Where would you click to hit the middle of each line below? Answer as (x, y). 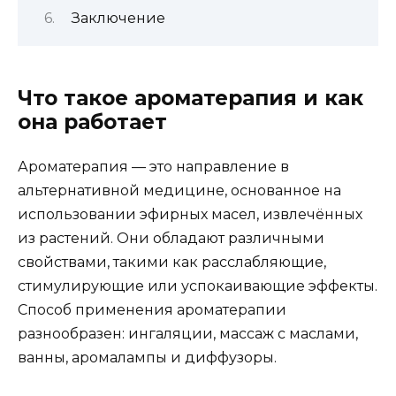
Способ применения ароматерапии (152, 310)
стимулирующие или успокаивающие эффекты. (198, 286)
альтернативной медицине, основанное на (179, 191)
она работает (92, 122)
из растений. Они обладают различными (171, 239)
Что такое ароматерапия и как (190, 99)
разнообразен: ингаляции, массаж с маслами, (188, 334)
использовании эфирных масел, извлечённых (190, 215)
